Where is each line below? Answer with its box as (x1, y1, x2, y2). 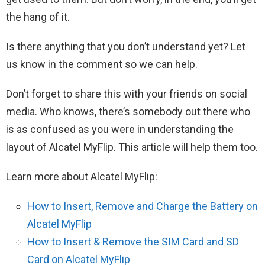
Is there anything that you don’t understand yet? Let (6, 40, 245, 53)
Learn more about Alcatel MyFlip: (6, 170, 157, 183)
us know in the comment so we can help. (6, 57, 198, 70)
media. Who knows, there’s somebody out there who (6, 105, 250, 118)
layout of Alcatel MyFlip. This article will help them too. (6, 140, 258, 153)
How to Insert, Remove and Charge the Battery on (27, 199, 258, 212)
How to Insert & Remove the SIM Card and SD (27, 235, 239, 248)
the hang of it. (6, 10, 70, 23)
